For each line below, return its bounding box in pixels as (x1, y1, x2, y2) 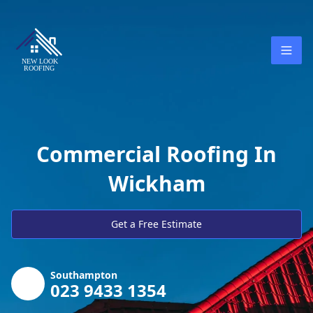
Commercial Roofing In (36, 140, 277, 168)
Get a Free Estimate (111, 217, 202, 231)
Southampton (50, 268, 117, 282)
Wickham (108, 169, 205, 198)
